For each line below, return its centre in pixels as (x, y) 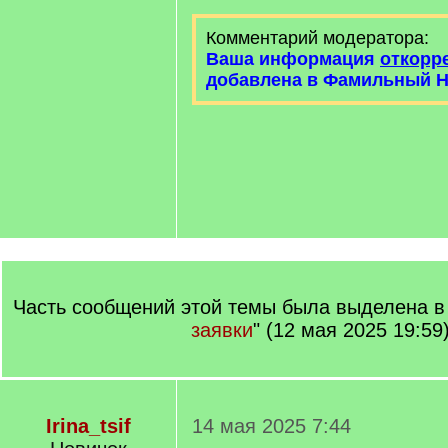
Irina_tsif (88, 426)
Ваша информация (293, 59)
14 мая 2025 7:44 (271, 426)
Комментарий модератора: (317, 38)
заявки (221, 330)
